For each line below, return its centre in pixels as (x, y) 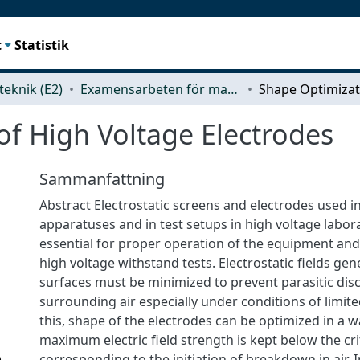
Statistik (42, 45)
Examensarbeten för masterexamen (233, 89)
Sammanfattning (102, 178)
